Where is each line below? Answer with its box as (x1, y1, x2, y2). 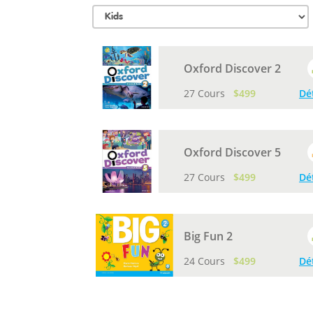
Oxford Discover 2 (183, 60, 281, 76)
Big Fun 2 (183, 228, 233, 244)
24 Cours (183, 254, 228, 268)
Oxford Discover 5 (183, 144, 281, 160)
